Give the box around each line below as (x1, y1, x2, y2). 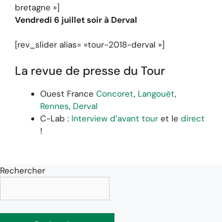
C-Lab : (40, 112, 71, 124)
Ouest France (40, 88, 96, 99)
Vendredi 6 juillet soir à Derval (15, 14, 137, 25)
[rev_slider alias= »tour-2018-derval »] (15, 39, 165, 51)
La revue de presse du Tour (15, 62, 165, 78)
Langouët (138, 88, 175, 99)
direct (181, 112, 205, 124)
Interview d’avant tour (71, 112, 158, 124)
